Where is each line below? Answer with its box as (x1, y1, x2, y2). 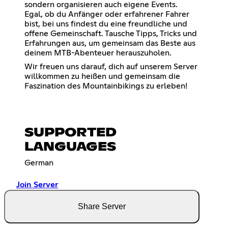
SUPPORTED (24, 126, 117, 139)
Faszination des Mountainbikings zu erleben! (24, 81, 187, 90)
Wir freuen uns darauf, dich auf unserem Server (24, 62, 197, 71)
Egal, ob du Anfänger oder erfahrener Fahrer (24, 10, 189, 18)
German (24, 158, 53, 167)
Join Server (16, 180, 58, 189)
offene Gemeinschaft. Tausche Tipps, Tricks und (24, 29, 197, 38)
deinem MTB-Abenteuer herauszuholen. (24, 48, 172, 57)
